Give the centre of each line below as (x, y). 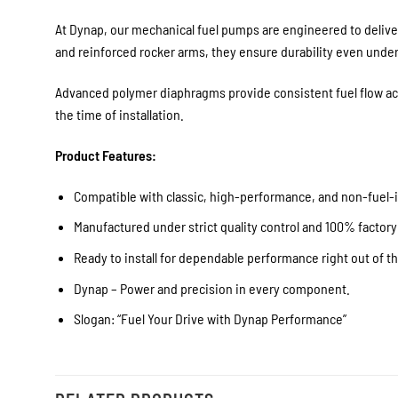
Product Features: (106, 155)
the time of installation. (119, 115)
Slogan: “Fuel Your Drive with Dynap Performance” (210, 319)
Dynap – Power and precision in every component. (211, 288)
